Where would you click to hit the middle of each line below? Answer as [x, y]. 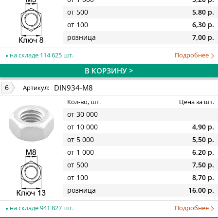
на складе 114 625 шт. [41, 55]
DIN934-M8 [73, 87]
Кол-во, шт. [84, 102]
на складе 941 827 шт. [41, 208]
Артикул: [36, 88]
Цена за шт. [197, 102]
